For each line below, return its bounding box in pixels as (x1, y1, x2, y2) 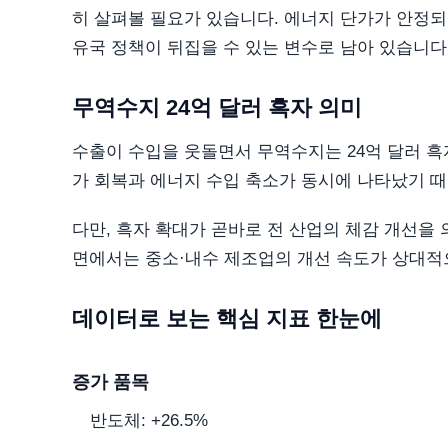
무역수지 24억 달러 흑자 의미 (72, 95, 362, 121)
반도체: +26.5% (90, 411, 208, 430)
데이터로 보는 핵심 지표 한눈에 (72, 306, 382, 332)
